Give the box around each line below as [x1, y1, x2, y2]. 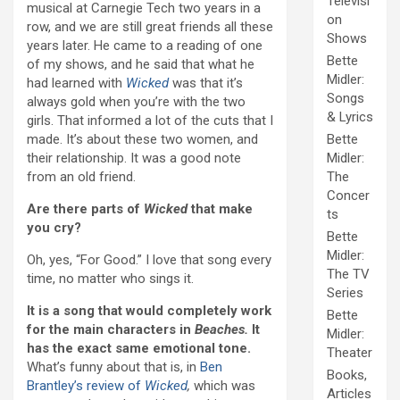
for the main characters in [27, 321, 195, 338]
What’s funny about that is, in [27, 359, 200, 376]
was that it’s [172, 75, 243, 92]
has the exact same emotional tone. [27, 340, 251, 357]
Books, [327, 367, 367, 384]
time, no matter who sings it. [27, 271, 194, 287]
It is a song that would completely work [27, 303, 271, 320]
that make [191, 201, 253, 218]
